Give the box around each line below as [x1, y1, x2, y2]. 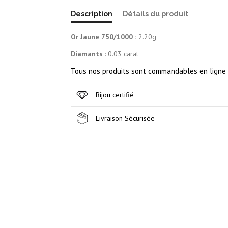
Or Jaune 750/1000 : [71, 32, 136, 42]
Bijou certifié [96, 90, 134, 99]
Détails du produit [123, 10, 188, 18]
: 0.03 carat [103, 49, 140, 59]
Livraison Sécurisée [96, 113, 155, 123]
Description [71, 10, 112, 18]
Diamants [71, 49, 103, 59]
